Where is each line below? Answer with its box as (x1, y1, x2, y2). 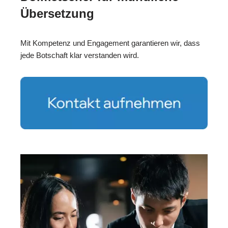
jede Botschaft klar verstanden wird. (20, 50, 139, 60)
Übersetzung (20, 6, 94, 20)
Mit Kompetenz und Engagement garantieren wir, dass (20, 38, 200, 47)
